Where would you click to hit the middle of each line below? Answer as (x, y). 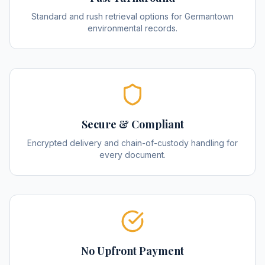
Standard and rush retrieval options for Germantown (132, 16)
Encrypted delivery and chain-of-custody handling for (132, 143)
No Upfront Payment (132, 251)
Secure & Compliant (132, 124)
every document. (132, 155)
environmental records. (132, 28)
